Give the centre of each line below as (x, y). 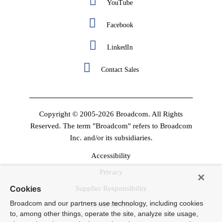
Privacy (111, 172)
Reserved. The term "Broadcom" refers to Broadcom (111, 126)
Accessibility (111, 156)
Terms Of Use (111, 205)
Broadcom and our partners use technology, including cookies (107, 203)
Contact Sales (120, 70)
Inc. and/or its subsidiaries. (111, 138)
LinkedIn (120, 48)
